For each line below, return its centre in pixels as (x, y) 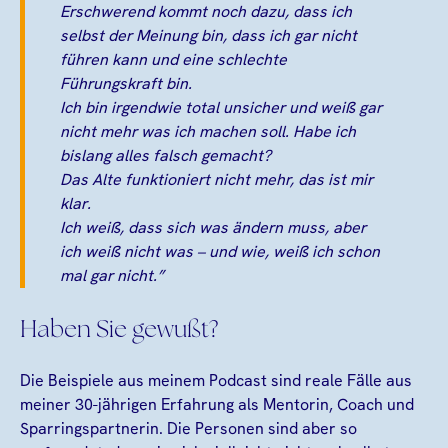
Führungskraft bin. (126, 83)
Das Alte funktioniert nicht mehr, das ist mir (216, 179)
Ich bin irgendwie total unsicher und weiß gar (221, 107)
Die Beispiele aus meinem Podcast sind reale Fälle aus (216, 380)
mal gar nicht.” (112, 275)
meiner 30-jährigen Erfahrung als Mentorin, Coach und (217, 404)
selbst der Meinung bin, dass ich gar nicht (208, 35)
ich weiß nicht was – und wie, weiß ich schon (220, 251)
